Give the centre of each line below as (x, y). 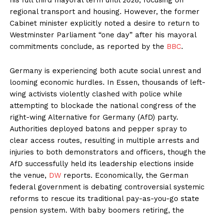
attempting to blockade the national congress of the (103, 105)
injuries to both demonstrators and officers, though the (108, 152)
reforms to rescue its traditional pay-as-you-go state (104, 198)
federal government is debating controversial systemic (107, 187)
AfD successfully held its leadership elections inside (102, 163)
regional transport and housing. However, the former (105, 11)
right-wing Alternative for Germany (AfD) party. (94, 117)
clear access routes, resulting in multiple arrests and (104, 140)
